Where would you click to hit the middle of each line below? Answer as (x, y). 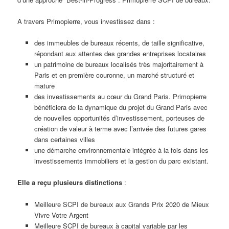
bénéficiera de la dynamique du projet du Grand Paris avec (121, 107)
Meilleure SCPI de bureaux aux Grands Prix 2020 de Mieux (121, 204)
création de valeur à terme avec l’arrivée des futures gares (120, 129)
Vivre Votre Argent (61, 215)
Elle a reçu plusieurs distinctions (70, 182)
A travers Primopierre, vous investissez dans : (86, 21)
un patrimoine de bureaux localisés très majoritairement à (119, 64)
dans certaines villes (64, 140)
